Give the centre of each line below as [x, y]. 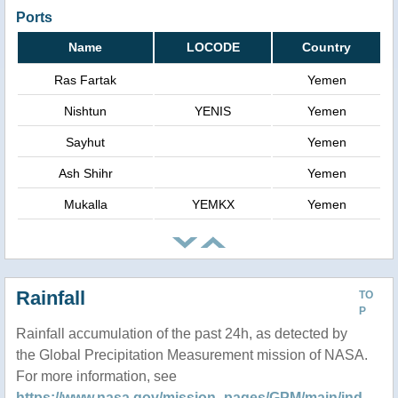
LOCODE [213, 47]
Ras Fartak [85, 80]
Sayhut [85, 142]
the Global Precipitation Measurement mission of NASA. [192, 354]
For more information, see [96, 376]
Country [326, 47]
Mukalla [85, 204]
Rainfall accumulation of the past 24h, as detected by [182, 333]
